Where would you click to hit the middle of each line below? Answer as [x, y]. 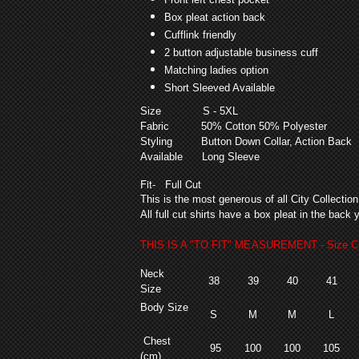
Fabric [155, 126]
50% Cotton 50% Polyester [248, 126]
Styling [156, 141]
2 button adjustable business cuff [241, 52]
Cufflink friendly [200, 34]
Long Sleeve [221, 156]
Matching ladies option [216, 70]
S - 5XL [200, 111]
